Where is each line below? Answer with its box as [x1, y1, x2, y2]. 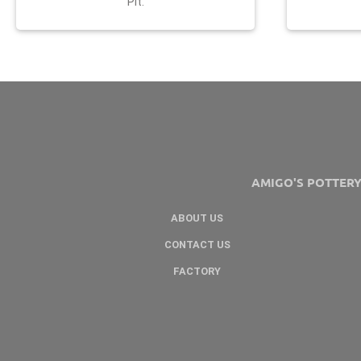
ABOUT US [171, 210, 223, 225]
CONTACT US [164, 237, 230, 251]
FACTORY [173, 263, 221, 278]
